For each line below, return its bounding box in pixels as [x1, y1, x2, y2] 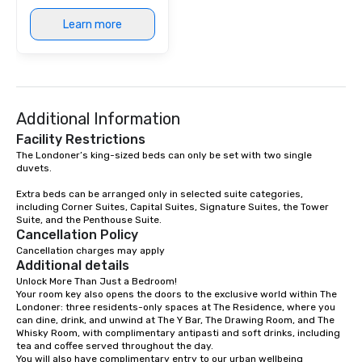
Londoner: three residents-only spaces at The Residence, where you [16, 301, 335, 314]
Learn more [63, 17, 122, 32]
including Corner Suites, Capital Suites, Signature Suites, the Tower [16, 201, 329, 213]
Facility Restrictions [16, 132, 145, 148]
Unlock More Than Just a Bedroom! [16, 276, 177, 288]
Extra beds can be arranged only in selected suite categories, [16, 188, 303, 200]
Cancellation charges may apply [16, 245, 165, 257]
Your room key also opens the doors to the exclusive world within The [16, 288, 337, 301]
